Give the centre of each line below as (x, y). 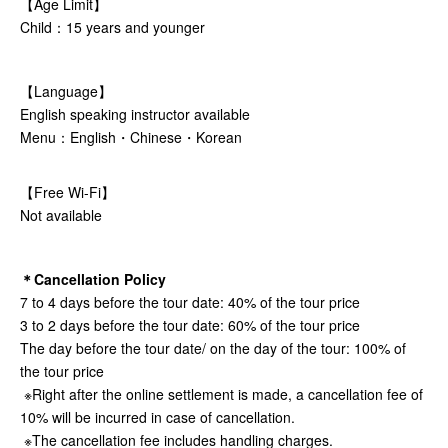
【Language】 (66, 91)
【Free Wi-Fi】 (67, 192)
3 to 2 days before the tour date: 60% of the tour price (194, 325)
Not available (61, 215)
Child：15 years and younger (114, 27)
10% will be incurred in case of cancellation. (159, 417)
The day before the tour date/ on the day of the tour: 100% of (213, 348)
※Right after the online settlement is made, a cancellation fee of (221, 394)
